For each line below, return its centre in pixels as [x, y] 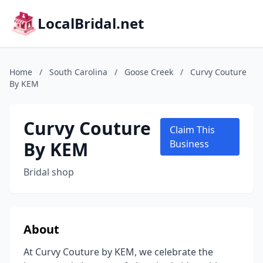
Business [190, 144]
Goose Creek [149, 72]
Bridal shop [49, 172]
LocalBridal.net [91, 23]
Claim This [193, 130]
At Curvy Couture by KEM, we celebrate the [118, 252]
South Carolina [78, 72]
